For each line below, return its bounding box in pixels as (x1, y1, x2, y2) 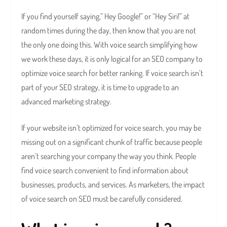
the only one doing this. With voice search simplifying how (21, 40, 198, 50)
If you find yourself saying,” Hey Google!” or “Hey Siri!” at (21, 11, 190, 22)
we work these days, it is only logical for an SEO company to (21, 54, 203, 64)
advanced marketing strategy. (21, 96, 113, 107)
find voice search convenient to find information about (21, 165, 189, 176)
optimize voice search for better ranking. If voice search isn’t (21, 68, 204, 79)
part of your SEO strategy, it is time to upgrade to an (21, 82, 179, 93)
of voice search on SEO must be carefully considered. (21, 194, 184, 204)
